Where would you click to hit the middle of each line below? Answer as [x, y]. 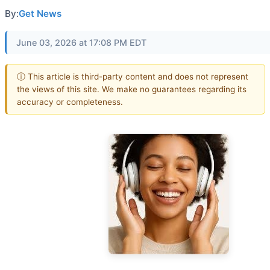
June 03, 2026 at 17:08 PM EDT [81, 42]
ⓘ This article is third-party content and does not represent [133, 76]
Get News [40, 14]
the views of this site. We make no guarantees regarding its [132, 89]
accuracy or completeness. [70, 102]
